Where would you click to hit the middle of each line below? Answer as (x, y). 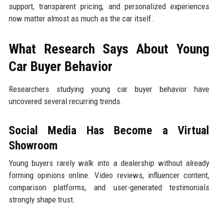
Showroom (33, 145)
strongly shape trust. (42, 199)
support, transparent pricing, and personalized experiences (109, 6)
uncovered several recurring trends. (65, 101)
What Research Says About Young (109, 49)
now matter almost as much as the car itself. (81, 18)
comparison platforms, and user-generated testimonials (109, 187)
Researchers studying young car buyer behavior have (109, 89)
